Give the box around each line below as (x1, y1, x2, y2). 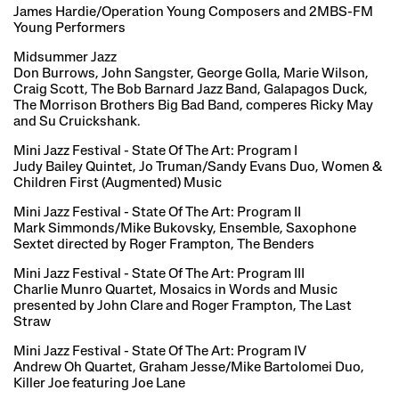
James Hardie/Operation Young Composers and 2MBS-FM (13, 4, 373, 20)
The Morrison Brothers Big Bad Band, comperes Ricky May (13, 98, 373, 113)
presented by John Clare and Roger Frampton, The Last (13, 298, 352, 313)
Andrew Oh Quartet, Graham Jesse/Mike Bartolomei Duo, (13, 360, 364, 375)
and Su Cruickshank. (13, 114, 140, 129)
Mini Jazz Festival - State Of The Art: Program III (13, 266, 305, 281)
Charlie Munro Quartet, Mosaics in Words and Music (13, 282, 338, 297)
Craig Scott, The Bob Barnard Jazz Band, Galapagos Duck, (13, 82, 368, 97)
